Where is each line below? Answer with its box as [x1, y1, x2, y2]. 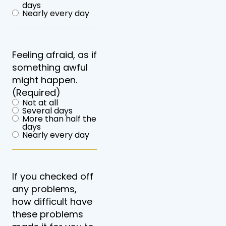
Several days [22, 104, 73, 117]
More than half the [22, 112, 96, 125]
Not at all [22, 96, 58, 108]
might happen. [12, 73, 77, 86]
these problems [12, 207, 83, 220]
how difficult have [12, 195, 92, 208]
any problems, [12, 182, 77, 195]
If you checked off [12, 169, 93, 183]
